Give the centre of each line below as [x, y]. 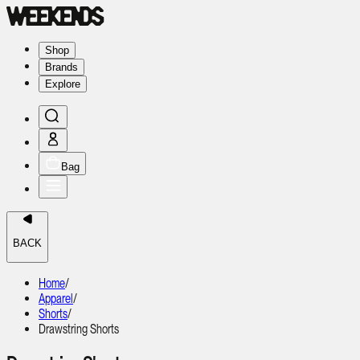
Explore [63, 84]
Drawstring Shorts [79, 329]
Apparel [56, 298]
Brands [61, 67]
